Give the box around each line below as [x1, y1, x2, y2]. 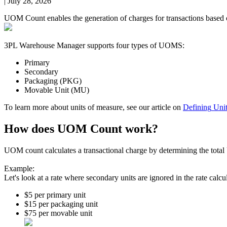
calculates [45, 145, 76, 155]
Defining [183, 102, 211, 111]
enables [47, 13, 71, 22]
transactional [84, 145, 124, 155]
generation [85, 13, 118, 22]
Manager [57, 41, 85, 50]
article [152, 102, 171, 111]
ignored [149, 173, 174, 182]
